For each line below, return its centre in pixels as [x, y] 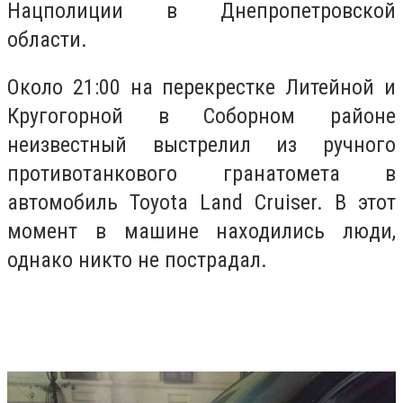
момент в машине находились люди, [201, 232]
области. [47, 39]
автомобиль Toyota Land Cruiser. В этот [201, 203]
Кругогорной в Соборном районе [201, 116]
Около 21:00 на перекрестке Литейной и [201, 88]
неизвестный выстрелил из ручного [201, 145]
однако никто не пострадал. [137, 260]
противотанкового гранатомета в [201, 174]
